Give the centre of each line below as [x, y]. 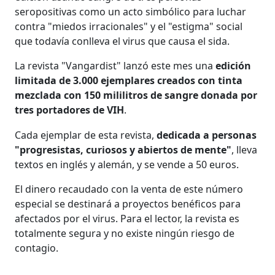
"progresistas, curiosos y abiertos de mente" [123, 149]
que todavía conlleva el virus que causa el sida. [122, 41]
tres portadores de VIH [70, 110]
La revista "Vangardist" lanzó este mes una [115, 65]
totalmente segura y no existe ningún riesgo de [125, 233]
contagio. [37, 248]
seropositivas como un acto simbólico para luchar [131, 11]
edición [234, 65]
